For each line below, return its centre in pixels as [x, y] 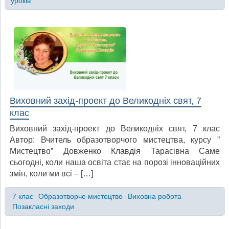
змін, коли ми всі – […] [51, 173]
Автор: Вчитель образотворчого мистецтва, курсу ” [115, 140]
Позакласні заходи [43, 206]
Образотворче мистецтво [80, 196]
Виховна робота [154, 196]
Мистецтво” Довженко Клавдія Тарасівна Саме [115, 151]
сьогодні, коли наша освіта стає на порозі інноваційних [115, 162]
